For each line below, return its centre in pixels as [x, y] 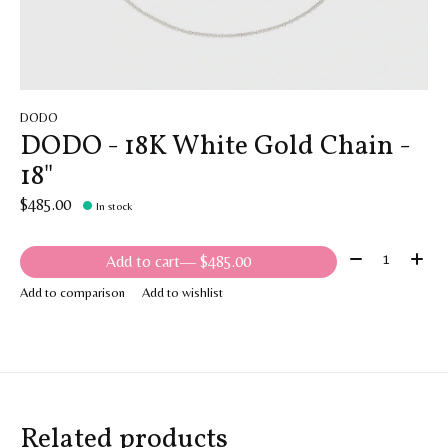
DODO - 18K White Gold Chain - [215, 146]
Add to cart [142, 262]
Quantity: [374, 256]
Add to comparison [72, 292]
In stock [115, 206]
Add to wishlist [182, 292]
